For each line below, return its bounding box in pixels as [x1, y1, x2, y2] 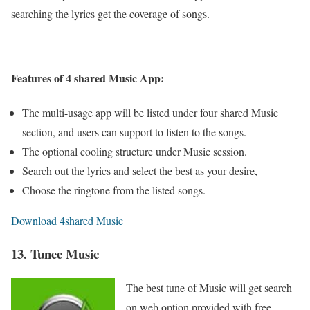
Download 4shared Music [11, 212, 123, 228]
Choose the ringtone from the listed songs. [22, 182, 206, 197]
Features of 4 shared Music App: [11, 70, 164, 86]
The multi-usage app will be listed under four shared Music [22, 104, 278, 120]
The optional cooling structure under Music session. [22, 143, 247, 158]
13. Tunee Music [11, 244, 99, 264]
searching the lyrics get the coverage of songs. [11, 6, 210, 21]
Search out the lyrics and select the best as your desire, [22, 163, 257, 178]
